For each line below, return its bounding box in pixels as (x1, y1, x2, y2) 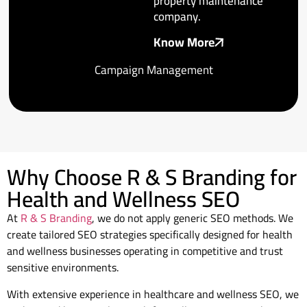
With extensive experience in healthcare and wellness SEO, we (7, 283, 299, 304)
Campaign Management (94, 58, 213, 81)
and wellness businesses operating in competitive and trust (7, 241, 283, 262)
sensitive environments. (7, 257, 119, 278)
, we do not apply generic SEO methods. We (92, 208, 293, 229)
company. (153, 5, 201, 27)
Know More (153, 30, 214, 53)
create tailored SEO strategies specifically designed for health (7, 224, 293, 245)
